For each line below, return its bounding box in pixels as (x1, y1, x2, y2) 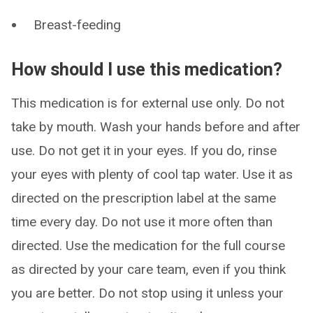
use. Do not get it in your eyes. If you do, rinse (11, 143, 277, 159)
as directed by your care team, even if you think (11, 261, 286, 277)
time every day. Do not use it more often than (11, 214, 272, 230)
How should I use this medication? (11, 59, 282, 80)
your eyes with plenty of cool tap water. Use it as (11, 166, 293, 182)
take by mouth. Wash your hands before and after (11, 119, 300, 135)
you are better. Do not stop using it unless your (11, 285, 284, 301)
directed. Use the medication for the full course (11, 238, 285, 254)
